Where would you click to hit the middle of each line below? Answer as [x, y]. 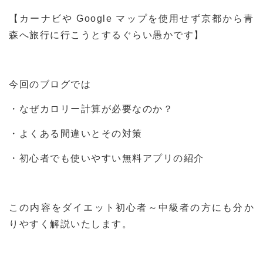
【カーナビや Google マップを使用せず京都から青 [131, 19]
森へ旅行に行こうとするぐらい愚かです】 [107, 35]
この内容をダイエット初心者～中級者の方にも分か [131, 208]
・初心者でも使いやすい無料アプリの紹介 [107, 159]
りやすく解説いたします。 [70, 224]
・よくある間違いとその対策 [76, 134]
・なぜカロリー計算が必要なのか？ [91, 109]
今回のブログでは [50, 85]
